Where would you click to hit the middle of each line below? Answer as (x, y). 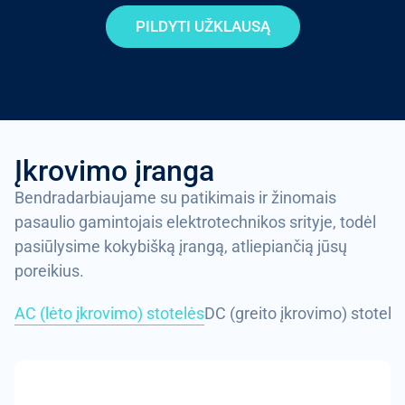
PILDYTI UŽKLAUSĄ (202, 27)
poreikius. (49, 271)
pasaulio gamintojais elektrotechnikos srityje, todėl (195, 222)
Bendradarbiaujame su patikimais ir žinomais (175, 198)
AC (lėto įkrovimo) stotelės (109, 314)
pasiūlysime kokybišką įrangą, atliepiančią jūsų (181, 247)
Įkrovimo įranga (114, 171)
